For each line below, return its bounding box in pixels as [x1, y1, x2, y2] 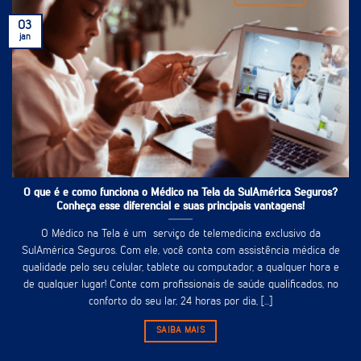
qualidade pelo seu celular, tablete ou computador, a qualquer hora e [22, 262, 339, 274]
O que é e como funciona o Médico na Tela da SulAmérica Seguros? [23, 186, 338, 198]
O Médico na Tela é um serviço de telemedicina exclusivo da [40, 228, 321, 240]
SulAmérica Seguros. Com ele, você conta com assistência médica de [21, 245, 340, 257]
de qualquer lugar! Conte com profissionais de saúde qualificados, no [23, 279, 338, 291]
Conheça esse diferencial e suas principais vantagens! [56, 200, 305, 212]
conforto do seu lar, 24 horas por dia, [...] [89, 296, 272, 308]
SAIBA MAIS [156, 326, 205, 335]
